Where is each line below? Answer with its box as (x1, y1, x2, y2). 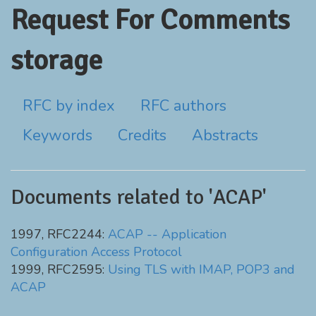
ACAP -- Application (108, 226, 226, 243)
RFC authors (140, 95, 226, 116)
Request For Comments (11, 2, 290, 37)
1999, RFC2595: (11, 261, 108, 278)
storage (11, 42, 102, 78)
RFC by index (23, 95, 115, 116)
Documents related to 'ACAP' (11, 184, 267, 210)
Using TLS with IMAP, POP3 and (108, 261, 295, 278)
